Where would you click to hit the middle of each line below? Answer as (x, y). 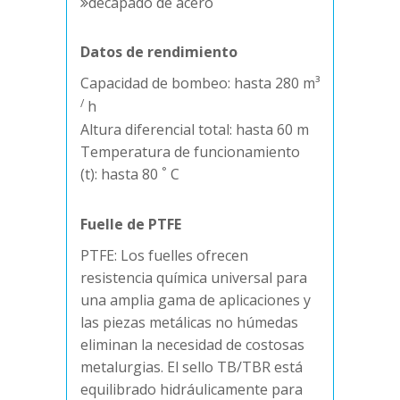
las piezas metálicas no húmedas (189, 323)
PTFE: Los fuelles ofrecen (164, 256)
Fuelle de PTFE (131, 225)
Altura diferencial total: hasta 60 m (195, 130)
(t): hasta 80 (121, 175)
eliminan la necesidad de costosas (192, 345)
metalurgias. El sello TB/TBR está (192, 367)
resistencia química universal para (194, 278)
